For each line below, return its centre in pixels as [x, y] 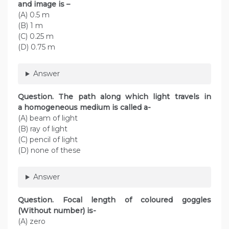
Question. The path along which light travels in [114, 97]
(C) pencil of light [48, 140]
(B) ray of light [43, 129]
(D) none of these [49, 151]
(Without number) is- [60, 211]
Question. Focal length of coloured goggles [114, 200]
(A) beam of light [48, 118]
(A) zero [32, 222]
